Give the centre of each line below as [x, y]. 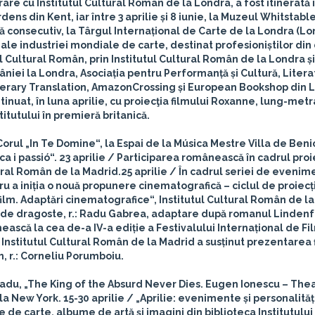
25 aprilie [144, 172]
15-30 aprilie [94, 298]
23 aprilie [82, 157]
